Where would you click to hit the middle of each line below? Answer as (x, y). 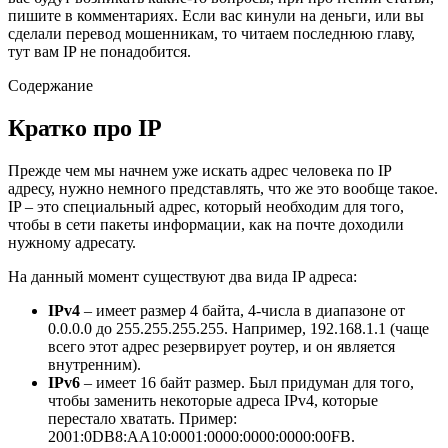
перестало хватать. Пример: (142, 418)
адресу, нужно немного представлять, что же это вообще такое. (223, 188)
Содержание (50, 85)
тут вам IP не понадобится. (99, 51)
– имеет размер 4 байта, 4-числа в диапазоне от (242, 310)
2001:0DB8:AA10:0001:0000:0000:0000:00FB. (201, 436)
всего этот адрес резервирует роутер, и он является (221, 346)
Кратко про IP (85, 127)
